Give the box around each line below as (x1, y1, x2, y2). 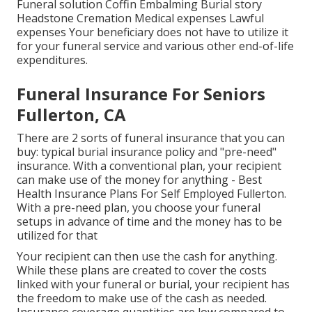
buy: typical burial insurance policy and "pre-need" (17, 144, 276, 160)
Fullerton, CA (17, 103, 126, 127)
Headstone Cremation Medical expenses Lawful (17, 10, 264, 26)
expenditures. (17, 52, 88, 68)
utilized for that (17, 228, 97, 244)
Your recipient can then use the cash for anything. (17, 249, 277, 265)
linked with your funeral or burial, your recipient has (17, 276, 290, 292)
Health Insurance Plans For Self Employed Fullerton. (17, 186, 286, 202)
